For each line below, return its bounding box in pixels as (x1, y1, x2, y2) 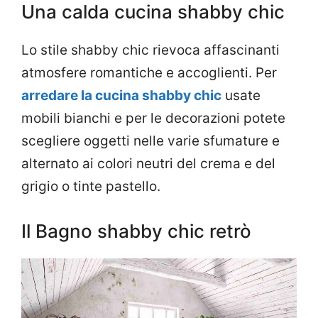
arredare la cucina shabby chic (21, 87, 221, 104)
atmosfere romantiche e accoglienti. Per (21, 65, 277, 82)
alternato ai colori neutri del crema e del (21, 155, 275, 172)
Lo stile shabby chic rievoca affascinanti (21, 42, 280, 59)
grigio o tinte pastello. (21, 178, 160, 195)
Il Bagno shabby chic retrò (21, 219, 251, 242)
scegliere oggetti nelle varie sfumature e (21, 133, 280, 150)
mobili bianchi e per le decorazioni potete (21, 110, 285, 127)
